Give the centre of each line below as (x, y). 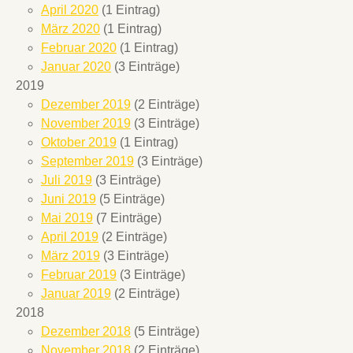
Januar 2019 (76, 293)
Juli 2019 (67, 180)
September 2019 (87, 161)
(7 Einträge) (127, 217)
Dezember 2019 (86, 104)
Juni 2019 (69, 199)
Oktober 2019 (79, 142)
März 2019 (71, 255)
